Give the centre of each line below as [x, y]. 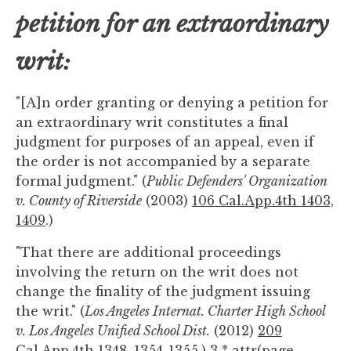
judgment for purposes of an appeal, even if [165, 142]
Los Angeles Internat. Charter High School [205, 311]
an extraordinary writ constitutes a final [152, 122]
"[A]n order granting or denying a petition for [172, 103]
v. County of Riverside [79, 201]
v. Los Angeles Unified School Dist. [113, 331]
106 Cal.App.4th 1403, [263, 201]
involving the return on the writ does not [157, 272]
